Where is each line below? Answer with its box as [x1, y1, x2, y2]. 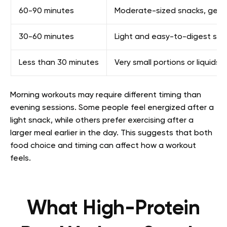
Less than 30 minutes [19, 59, 99, 67]
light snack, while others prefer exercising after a [10, 117, 194, 125]
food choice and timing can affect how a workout [10, 142, 196, 150]
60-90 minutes [19, 7, 74, 15]
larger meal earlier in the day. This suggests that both [10, 129, 212, 137]
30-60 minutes [19, 33, 74, 41]
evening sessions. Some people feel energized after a [10, 104, 214, 112]
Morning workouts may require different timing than [10, 91, 201, 99]
